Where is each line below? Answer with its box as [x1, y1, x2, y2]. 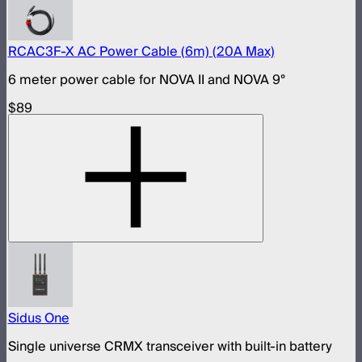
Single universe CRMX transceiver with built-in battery [7, 335, 332, 358]
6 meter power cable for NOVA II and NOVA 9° [7, 69, 285, 92]
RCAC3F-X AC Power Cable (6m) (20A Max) [7, 40, 275, 64]
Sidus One [7, 306, 69, 330]
